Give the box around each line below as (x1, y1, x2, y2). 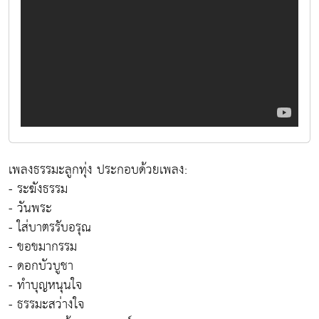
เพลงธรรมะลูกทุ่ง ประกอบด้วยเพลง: (9, 158, 187, 182)
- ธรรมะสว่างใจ (9, 293, 84, 316)
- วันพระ (9, 197, 52, 220)
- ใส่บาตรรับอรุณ (9, 216, 91, 239)
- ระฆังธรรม (9, 177, 68, 201)
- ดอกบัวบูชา (9, 254, 73, 278)
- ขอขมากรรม (9, 235, 77, 258)
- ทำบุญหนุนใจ (9, 273, 82, 297)
